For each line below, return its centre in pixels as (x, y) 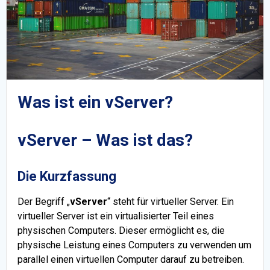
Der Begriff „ (44, 201)
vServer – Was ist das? (105, 140)
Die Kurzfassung (67, 176)
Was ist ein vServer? (95, 102)
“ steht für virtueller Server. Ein (171, 201)
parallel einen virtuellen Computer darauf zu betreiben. (131, 259)
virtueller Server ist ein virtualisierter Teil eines (116, 216)
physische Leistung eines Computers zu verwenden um (134, 245)
